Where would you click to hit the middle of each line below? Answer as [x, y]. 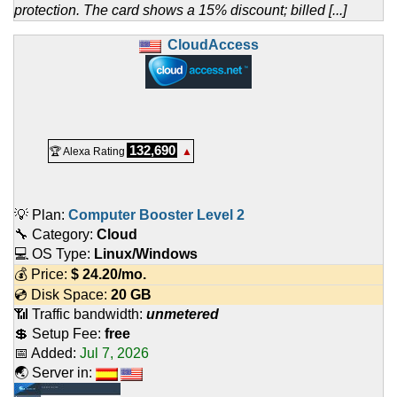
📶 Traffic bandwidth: [80, 315]
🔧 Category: [55, 235]
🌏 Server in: [55, 373]
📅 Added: [47, 354]
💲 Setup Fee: [59, 334]
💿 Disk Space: [62, 295]
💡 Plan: [41, 215]
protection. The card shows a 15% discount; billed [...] [180, 11]
